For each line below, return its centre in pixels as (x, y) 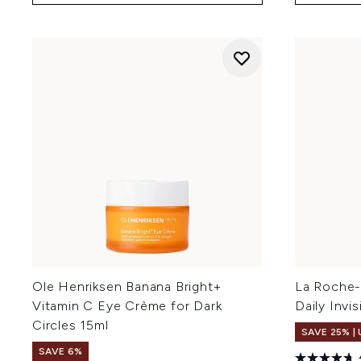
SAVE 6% (61, 351)
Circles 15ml (71, 325)
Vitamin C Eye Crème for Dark (127, 305)
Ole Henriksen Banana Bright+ (127, 286)
